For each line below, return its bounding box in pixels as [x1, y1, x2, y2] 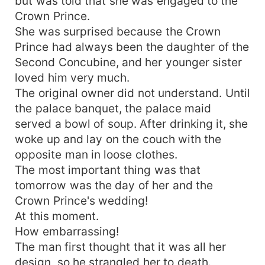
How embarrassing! [15, 224, 119, 238]
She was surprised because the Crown [15, 24, 221, 38]
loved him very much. [15, 70, 130, 85]
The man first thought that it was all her [15, 239, 227, 254]
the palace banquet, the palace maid [15, 101, 212, 115]
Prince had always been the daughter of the [15, 39, 250, 54]
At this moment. [15, 208, 99, 223]
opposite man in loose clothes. [15, 147, 177, 161]
